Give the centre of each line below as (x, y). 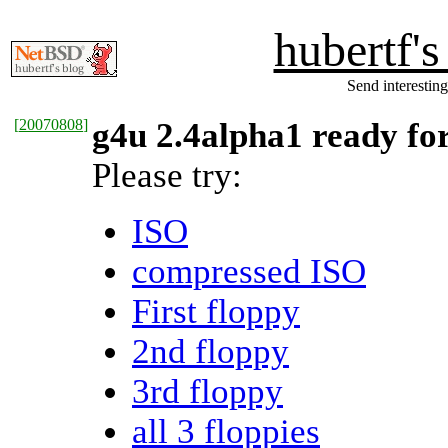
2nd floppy (210, 351)
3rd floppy (207, 391)
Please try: (167, 175)
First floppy (216, 311)
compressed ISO (249, 271)
